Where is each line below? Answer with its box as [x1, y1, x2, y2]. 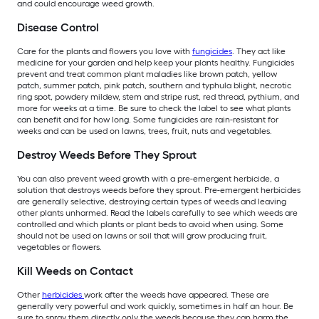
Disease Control [17, 21, 99, 35]
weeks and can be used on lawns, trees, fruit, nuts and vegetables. [17, 126, 272, 137]
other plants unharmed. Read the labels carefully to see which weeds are [17, 208, 298, 219]
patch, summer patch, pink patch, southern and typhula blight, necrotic [17, 80, 291, 91]
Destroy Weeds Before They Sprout [17, 148, 197, 162]
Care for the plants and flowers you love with [17, 46, 192, 57]
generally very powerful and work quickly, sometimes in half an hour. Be [17, 301, 293, 312]
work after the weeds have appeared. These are [84, 290, 269, 300]
